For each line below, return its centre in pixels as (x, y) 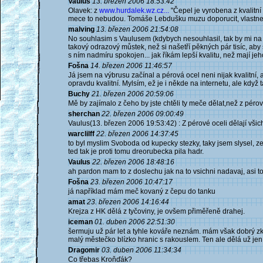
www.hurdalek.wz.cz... (134, 11)
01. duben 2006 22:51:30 (135, 222)
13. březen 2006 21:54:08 (137, 29)
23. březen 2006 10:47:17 (131, 182)
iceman (80, 222)
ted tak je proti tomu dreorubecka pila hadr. (136, 151)
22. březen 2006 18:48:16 (133, 162)
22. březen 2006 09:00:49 (143, 114)
